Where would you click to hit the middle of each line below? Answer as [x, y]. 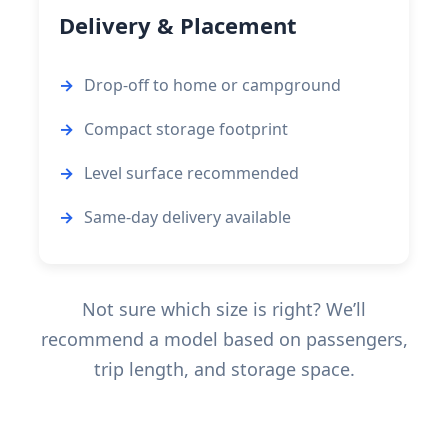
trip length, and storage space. [224, 368]
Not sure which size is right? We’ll [224, 308]
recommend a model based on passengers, [224, 338]
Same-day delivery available [187, 216]
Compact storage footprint [186, 128]
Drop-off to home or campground [212, 84]
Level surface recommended [191, 172]
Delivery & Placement [178, 24]
